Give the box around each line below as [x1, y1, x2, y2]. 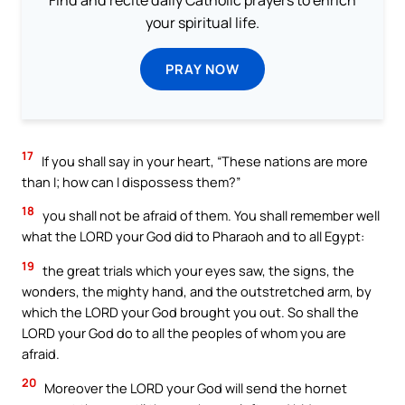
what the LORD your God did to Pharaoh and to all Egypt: [22, 227, 364, 246]
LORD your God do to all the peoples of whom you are [22, 324, 346, 342]
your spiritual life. [146, 12, 259, 33]
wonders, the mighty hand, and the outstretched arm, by [22, 282, 372, 300]
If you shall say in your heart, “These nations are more [39, 151, 368, 170]
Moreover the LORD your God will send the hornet [42, 378, 347, 397]
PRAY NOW [165, 59, 240, 78]
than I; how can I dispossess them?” [22, 172, 240, 191]
